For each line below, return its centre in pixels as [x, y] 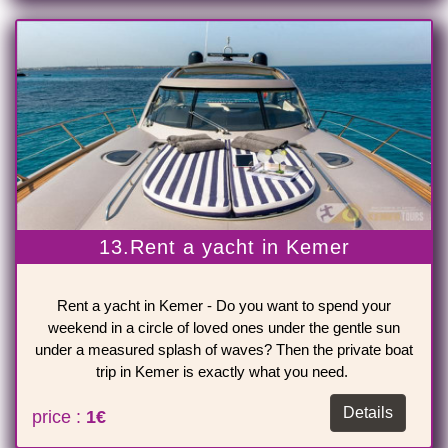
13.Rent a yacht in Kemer [224, 247]
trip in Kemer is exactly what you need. [224, 372]
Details [368, 413]
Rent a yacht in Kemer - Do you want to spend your [224, 306]
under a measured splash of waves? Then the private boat [224, 350]
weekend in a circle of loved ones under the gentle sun [224, 328]
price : [59, 417]
